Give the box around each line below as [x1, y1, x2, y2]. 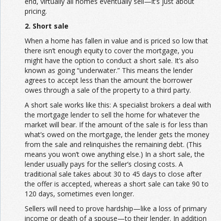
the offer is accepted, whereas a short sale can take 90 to [25, 179, 209, 188]
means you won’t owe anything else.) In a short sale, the [25, 149, 205, 159]
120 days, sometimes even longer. [25, 188, 134, 198]
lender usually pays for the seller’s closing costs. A [25, 159, 183, 169]
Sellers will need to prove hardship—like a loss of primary [25, 203, 207, 213]
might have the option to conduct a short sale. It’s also [25, 55, 199, 65]
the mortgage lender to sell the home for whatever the [25, 110, 200, 119]
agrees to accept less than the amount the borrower [25, 75, 192, 85]
